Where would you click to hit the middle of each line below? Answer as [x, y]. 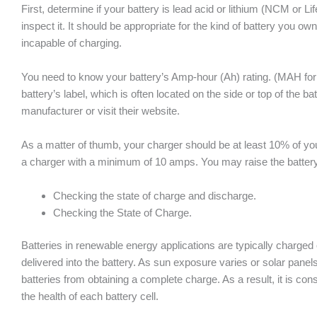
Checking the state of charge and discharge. [155, 195]
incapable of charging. [71, 42]
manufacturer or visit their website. [100, 110]
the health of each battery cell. [90, 296]
